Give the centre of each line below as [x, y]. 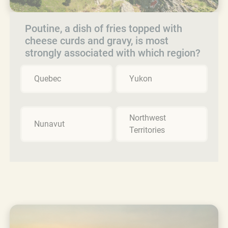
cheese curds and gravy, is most [97, 40]
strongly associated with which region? [113, 53]
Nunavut [49, 124]
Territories [147, 130]
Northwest [148, 118]
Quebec [48, 78]
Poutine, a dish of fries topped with [104, 28]
